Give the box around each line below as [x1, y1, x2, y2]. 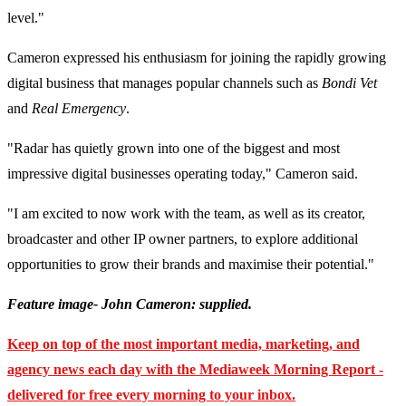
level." [7, 10, 44, 26]
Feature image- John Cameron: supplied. [7, 296, 252, 313]
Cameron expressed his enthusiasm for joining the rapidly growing [7, 50, 386, 66]
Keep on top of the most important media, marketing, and [7, 336, 360, 353]
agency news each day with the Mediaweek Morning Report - [7, 362, 383, 378]
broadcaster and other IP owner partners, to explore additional [7, 231, 358, 247]
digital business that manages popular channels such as [7, 75, 322, 92]
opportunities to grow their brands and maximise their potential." [7, 256, 374, 273]
